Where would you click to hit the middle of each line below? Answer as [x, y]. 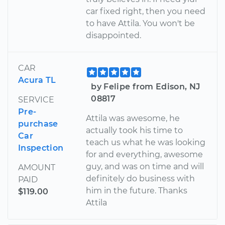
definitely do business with [141, 179]
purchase [38, 124]
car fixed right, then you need [146, 12]
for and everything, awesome [145, 155]
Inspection [41, 148]
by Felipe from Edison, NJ [146, 87]
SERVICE [36, 100]
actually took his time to [135, 131]
